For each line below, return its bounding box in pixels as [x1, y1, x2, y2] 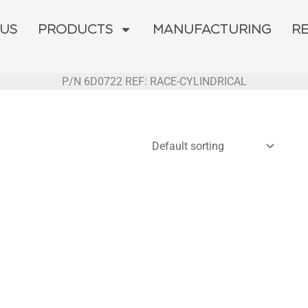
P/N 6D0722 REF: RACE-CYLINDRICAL [61, 75, 247, 88]
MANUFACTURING [153, 22, 272, 37]
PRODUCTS [38, 22, 113, 37]
